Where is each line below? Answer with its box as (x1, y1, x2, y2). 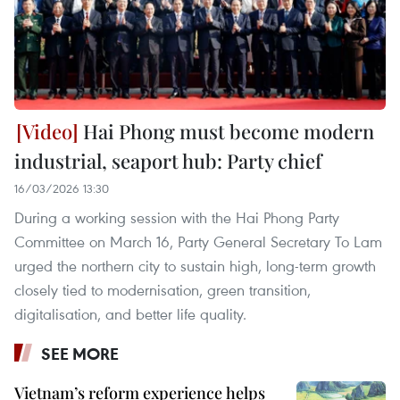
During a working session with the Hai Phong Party (14, 206, 339, 228)
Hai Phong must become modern (79, 117, 374, 145)
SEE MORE (41, 342, 119, 364)
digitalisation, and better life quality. (14, 303, 246, 324)
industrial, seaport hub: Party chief (14, 146, 321, 174)
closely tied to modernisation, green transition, (14, 279, 311, 300)
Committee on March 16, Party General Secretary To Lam (14, 230, 382, 252)
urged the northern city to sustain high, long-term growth (14, 254, 376, 276)
